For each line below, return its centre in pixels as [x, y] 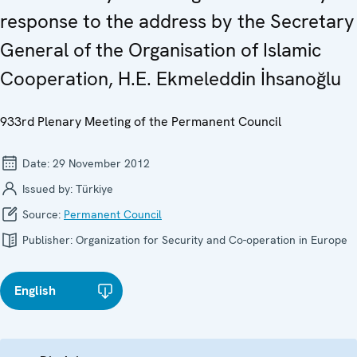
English [35, 290]
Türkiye [94, 188]
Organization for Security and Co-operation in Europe [212, 239]
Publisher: [47, 239]
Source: [41, 214]
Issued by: [47, 188]
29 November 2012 [101, 163]
